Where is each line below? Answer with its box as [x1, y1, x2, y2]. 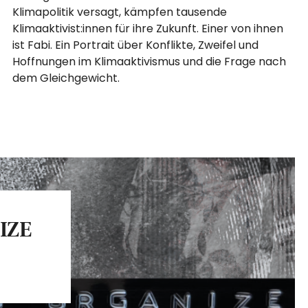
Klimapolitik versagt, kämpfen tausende [12, 3, 228, 20]
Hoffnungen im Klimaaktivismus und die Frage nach [12, 53, 287, 69]
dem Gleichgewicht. [12, 69, 120, 86]
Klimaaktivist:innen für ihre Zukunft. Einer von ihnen [12, 20, 284, 36]
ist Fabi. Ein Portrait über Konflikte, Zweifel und [12, 36, 259, 53]
